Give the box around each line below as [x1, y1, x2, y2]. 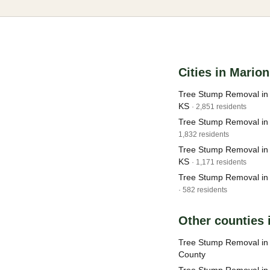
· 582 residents [178, 186, 227, 194]
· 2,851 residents [192, 102, 246, 111]
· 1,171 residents [192, 158, 246, 166]
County [178, 250, 206, 259]
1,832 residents [178, 130, 229, 139]
